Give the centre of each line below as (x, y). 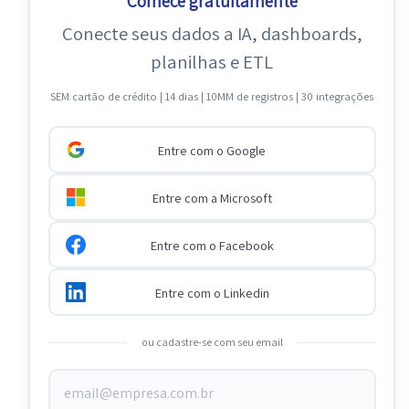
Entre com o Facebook (212, 245)
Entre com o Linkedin (212, 292)
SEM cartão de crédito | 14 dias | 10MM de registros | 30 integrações (212, 97)
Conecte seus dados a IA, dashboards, (212, 33)
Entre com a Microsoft (212, 197)
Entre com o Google (212, 150)
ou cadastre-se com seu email (212, 342)
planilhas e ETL (212, 61)
